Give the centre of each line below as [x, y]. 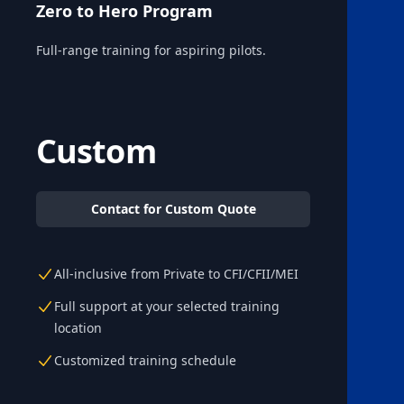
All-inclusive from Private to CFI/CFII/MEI [176, 274]
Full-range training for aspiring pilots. [151, 50]
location [78, 328]
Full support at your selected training [167, 306]
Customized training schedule [145, 360]
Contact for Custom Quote [173, 209]
